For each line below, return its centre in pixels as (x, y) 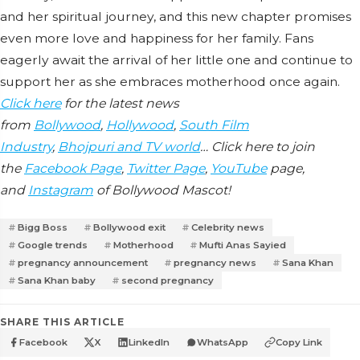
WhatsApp (223, 342)
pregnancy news (215, 262)
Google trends (53, 245)
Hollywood (140, 125)
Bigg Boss (43, 227)
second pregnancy (168, 280)
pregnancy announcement (83, 262)
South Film (214, 125)
